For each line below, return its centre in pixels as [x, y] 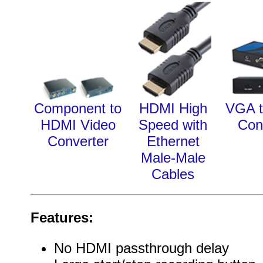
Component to [78, 108]
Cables [173, 174]
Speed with [173, 124]
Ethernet [173, 141]
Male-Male [173, 157]
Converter [78, 141]
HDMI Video [78, 124]
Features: [62, 218]
